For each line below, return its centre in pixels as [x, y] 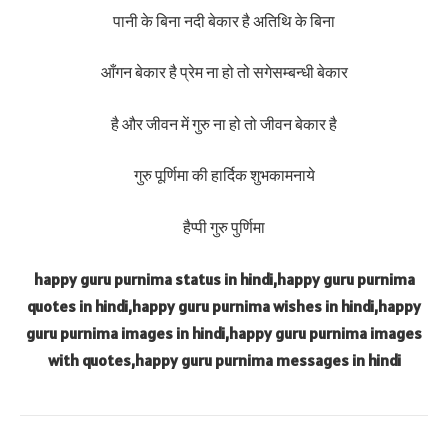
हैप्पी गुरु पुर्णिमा [224, 226]
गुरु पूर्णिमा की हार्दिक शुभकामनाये [224, 175]
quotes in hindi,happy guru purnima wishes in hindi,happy [224, 305]
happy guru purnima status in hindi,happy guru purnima [224, 278]
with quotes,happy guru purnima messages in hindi [224, 359]
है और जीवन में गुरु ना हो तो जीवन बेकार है [224, 123]
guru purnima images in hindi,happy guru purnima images [224, 332]
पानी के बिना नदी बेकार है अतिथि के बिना [224, 20]
